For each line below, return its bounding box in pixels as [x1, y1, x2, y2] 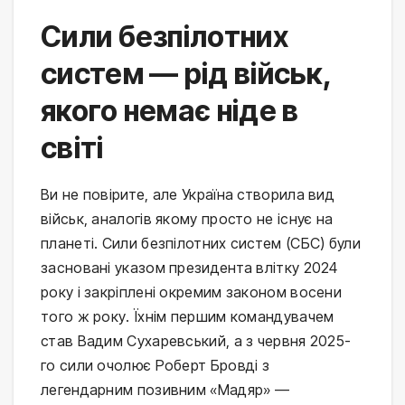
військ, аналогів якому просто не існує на [41, 209, 334, 228]
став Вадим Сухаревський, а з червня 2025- [41, 331, 352, 350]
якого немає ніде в [41, 92, 299, 128]
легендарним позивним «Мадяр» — [41, 380, 289, 399]
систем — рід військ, [41, 55, 331, 91]
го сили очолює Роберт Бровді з [41, 355, 270, 374]
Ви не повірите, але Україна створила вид [41, 184, 334, 203]
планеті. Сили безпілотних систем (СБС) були [41, 233, 361, 252]
